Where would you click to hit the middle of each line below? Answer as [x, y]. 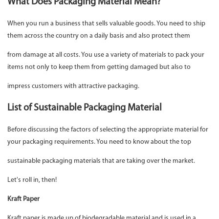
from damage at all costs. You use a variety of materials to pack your [106, 55]
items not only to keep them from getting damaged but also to [100, 67]
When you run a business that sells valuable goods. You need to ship [106, 24]
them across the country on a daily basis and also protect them [99, 36]
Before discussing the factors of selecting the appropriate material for [108, 130]
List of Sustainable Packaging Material [85, 108]
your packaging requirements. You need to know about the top [100, 142]
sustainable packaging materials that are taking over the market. [101, 161]
